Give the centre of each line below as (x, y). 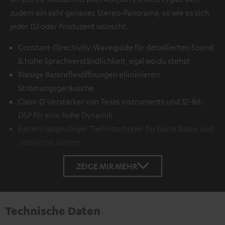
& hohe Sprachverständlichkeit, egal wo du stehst (104, 61)
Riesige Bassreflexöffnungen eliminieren (89, 74)
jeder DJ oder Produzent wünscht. (69, 26)
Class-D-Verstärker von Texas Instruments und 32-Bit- (111, 101)
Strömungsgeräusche (56, 88)
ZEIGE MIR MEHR (106, 166)
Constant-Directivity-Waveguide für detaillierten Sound (116, 47)
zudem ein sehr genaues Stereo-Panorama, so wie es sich (109, 12)
